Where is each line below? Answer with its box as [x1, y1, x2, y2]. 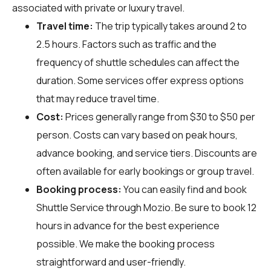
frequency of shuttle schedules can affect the [36, 55, 240, 69]
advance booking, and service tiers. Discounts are [36, 146, 257, 160]
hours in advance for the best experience [36, 218, 220, 232]
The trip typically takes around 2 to [93, 19, 247, 33]
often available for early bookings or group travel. [36, 164, 254, 178]
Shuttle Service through [36, 200, 143, 214]
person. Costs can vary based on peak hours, [36, 128, 238, 142]
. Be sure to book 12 [171, 200, 256, 214]
